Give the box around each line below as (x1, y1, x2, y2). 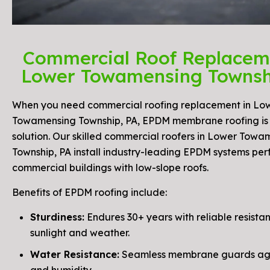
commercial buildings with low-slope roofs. (12, 162, 209, 174)
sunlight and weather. (30, 227, 130, 239)
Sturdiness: (30, 211, 84, 224)
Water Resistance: (30, 248, 119, 261)
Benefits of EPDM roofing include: (12, 186, 167, 199)
